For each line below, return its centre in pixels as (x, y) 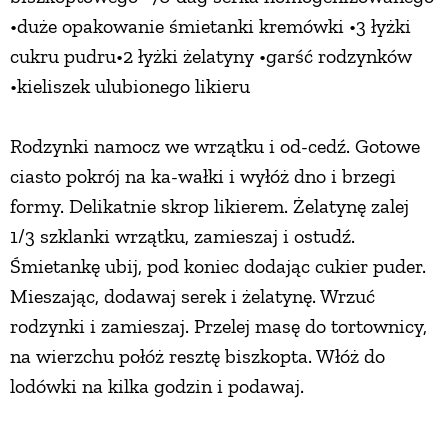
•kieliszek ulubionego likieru (130, 86)
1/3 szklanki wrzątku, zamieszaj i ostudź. (182, 236)
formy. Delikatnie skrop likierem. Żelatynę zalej (209, 206)
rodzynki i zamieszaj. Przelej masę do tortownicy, (218, 326)
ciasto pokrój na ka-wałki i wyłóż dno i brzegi (203, 176)
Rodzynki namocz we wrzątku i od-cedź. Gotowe (215, 146)
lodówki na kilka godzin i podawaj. (157, 386)
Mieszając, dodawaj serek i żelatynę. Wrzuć (192, 296)
